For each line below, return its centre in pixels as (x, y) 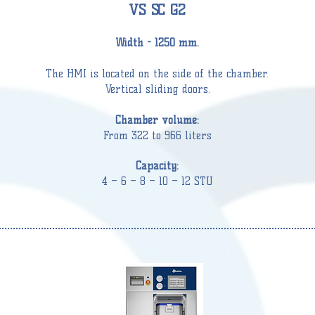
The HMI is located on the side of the (136, 74)
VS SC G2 (157, 10)
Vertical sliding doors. (157, 89)
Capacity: (157, 166)
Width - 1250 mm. (157, 43)
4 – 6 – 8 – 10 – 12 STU (157, 181)
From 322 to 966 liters (157, 136)
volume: (179, 120)
